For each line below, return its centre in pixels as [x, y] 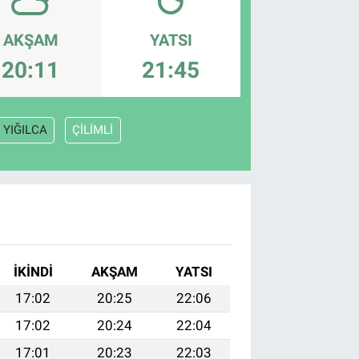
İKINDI [33, 272]
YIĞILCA [25, 130]
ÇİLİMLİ [93, 130]
